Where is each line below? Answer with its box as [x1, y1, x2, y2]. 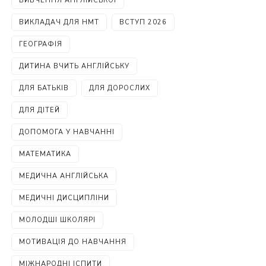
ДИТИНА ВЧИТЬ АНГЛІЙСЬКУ [19, 62, 130, 71]
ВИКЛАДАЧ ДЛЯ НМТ [19, 18, 100, 27]
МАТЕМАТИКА [19, 150, 72, 159]
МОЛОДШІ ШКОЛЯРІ [19, 216, 96, 224]
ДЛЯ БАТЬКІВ [19, 84, 69, 93]
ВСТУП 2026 [119, 18, 167, 27]
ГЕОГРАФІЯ [19, 40, 63, 49]
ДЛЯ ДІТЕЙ [19, 106, 61, 115]
